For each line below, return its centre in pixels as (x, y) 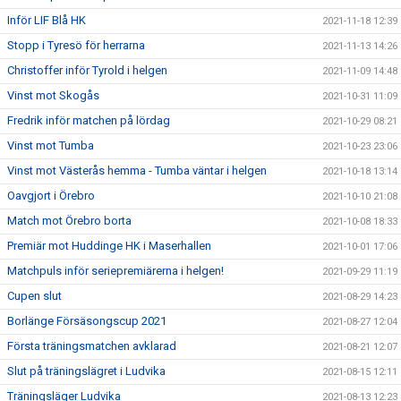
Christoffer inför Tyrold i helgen (87, 71)
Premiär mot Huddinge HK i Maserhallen (109, 246)
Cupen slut (34, 296)
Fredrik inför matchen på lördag (89, 121)
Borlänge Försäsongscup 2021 (87, 321)
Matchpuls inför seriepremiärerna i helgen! (115, 271)
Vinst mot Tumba (51, 146)
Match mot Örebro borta (69, 221)
